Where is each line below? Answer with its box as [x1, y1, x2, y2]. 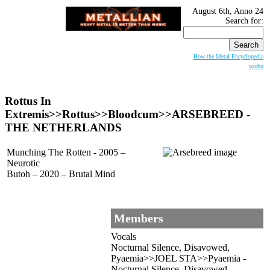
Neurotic [7, 158, 40, 169]
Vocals [111, 231, 136, 242]
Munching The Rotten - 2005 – [7, 147, 125, 158]
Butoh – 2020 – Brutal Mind [7, 169, 115, 180]
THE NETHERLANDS [5, 121, 122, 134]
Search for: [225, 16, 263, 25]
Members [114, 212, 163, 225]
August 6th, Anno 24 [192, 7, 263, 16]
